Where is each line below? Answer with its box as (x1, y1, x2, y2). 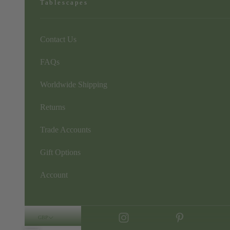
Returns (40, 102, 65, 111)
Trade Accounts (40, 125, 91, 134)
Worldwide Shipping (40, 80, 107, 89)
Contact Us (40, 34, 76, 44)
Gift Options (40, 147, 81, 157)
